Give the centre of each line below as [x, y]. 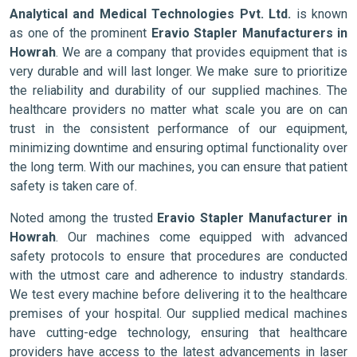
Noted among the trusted [84, 218]
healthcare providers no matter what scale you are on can [178, 109]
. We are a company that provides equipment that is [202, 52]
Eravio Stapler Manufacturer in [253, 218]
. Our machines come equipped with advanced [202, 237]
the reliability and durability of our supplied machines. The [178, 90]
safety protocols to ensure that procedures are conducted [178, 256]
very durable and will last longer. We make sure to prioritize [178, 71]
